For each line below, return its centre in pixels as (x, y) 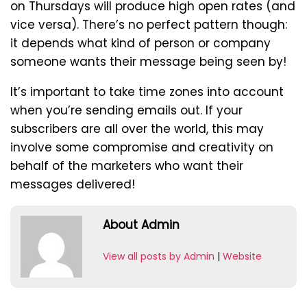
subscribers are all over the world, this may (137, 128)
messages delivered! (73, 184)
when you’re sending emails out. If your (126, 110)
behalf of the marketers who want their (127, 165)
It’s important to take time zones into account (147, 91)
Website (242, 256)
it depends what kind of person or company (140, 43)
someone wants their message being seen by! (148, 61)
